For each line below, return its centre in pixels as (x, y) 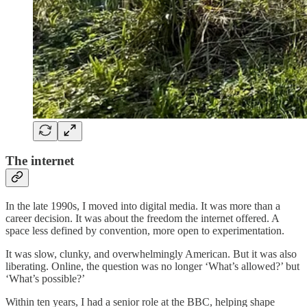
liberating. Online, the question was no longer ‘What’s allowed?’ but (152, 267)
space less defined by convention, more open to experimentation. (145, 231)
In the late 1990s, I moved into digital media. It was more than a (143, 206)
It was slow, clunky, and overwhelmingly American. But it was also (151, 254)
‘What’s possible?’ (45, 279)
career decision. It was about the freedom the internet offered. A (142, 219)
